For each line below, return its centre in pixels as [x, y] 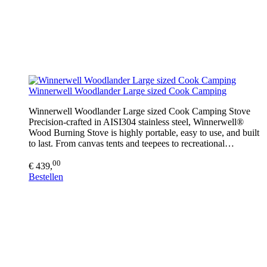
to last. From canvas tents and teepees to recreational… [131, 143]
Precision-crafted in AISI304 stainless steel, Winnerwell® [136, 122]
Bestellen [46, 176]
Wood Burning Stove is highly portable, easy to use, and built [144, 132]
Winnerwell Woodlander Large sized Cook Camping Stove [139, 111]
